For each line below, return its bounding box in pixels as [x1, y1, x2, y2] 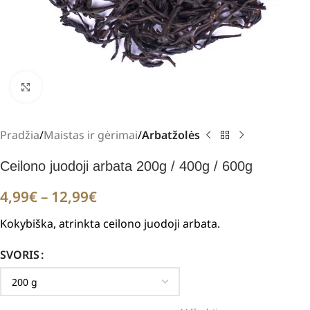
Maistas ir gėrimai [44, 127, 138, 143]
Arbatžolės [142, 127, 200, 143]
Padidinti [41, 80, 84, 93]
